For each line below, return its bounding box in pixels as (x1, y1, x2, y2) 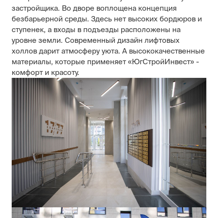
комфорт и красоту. (12, 68, 79, 76)
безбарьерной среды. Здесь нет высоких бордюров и (12, 14, 202, 23)
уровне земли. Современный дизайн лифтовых (12, 36, 180, 44)
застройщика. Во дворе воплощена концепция (12, 3, 177, 12)
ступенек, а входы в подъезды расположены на (12, 25, 181, 34)
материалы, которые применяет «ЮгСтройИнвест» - (12, 57, 199, 66)
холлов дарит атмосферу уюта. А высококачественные (12, 46, 205, 55)
